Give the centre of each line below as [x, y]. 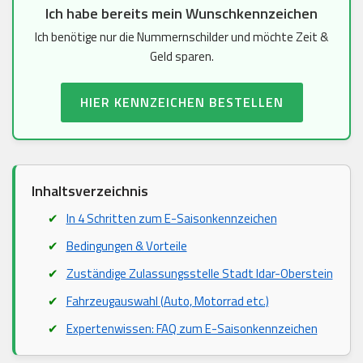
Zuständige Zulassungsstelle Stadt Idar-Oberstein [199, 274]
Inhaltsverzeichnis [90, 191]
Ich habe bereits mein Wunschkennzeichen [181, 14]
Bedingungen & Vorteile [126, 246]
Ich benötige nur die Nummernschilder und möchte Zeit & [181, 37]
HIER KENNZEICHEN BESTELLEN [181, 102]
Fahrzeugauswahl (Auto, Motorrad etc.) [167, 301]
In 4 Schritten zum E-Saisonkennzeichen [171, 219]
